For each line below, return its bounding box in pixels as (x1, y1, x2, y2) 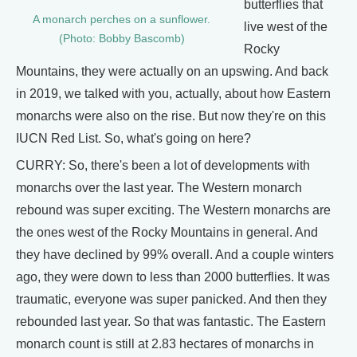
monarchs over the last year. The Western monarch (16, 180, 302, 194)
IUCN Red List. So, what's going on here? (16, 131, 251, 145)
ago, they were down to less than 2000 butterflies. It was (16, 269, 330, 284)
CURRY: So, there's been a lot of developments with (16, 158, 310, 172)
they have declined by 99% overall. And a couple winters (16, 247, 334, 261)
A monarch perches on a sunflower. (33, 13, 210, 25)
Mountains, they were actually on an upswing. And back (16, 64, 328, 78)
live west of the (244, 19, 328, 33)
